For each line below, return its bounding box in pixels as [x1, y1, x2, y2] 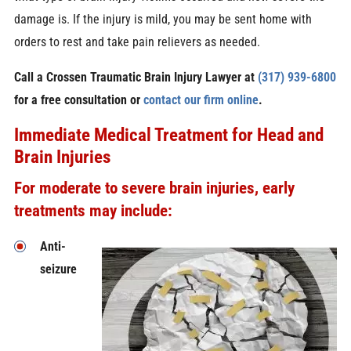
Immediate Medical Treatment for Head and [13, 124, 324, 147]
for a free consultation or [13, 92, 140, 108]
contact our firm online [143, 92, 259, 108]
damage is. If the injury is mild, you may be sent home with [13, 11, 312, 27]
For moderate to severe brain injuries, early [13, 178, 295, 198]
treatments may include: [13, 201, 172, 221]
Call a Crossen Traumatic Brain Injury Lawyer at [13, 70, 258, 85]
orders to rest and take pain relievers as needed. [13, 34, 260, 49]
